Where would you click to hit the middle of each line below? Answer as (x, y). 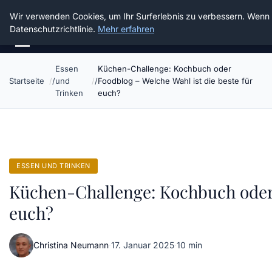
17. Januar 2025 (143, 245)
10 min (189, 245)
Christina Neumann (71, 245)
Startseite (27, 81)
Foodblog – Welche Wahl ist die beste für (175, 81)
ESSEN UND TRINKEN (53, 166)
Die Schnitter (50, 18)
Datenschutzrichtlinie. (54, 29)
